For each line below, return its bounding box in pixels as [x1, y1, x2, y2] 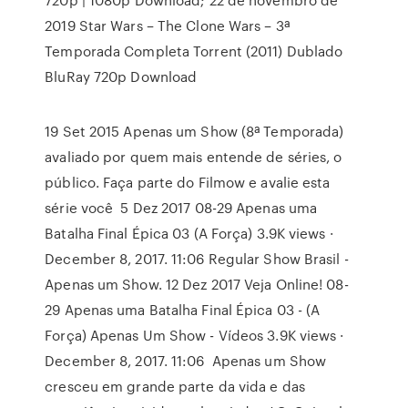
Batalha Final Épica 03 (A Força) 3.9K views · [45, 223, 333, 243]
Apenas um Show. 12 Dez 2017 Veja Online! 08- [45, 274, 349, 294]
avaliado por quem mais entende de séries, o [45, 147, 342, 167]
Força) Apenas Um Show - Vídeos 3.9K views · [45, 325, 344, 345]
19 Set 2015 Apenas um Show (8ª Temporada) [45, 121, 344, 141]
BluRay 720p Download [45, 66, 198, 87]
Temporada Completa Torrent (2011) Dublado [45, 41, 343, 61]
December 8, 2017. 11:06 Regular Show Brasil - [45, 249, 349, 269]
